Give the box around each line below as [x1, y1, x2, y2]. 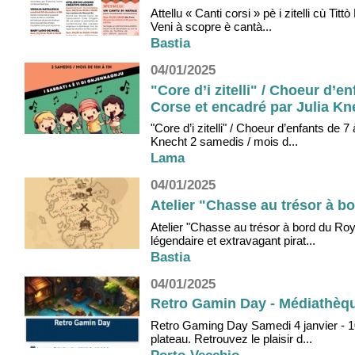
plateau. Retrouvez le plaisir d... [151, 331, 312, 345]
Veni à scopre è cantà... [151, 20, 272, 34]
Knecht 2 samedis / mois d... [151, 135, 298, 149]
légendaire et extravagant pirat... [151, 233, 315, 247]
